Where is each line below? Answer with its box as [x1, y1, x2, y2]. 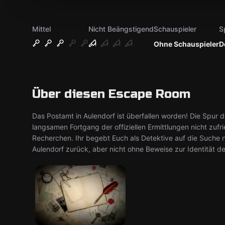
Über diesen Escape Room [32, 87, 190, 101]
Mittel [32, 25, 51, 33]
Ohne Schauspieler [154, 40, 219, 48]
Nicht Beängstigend [88, 25, 154, 33]
